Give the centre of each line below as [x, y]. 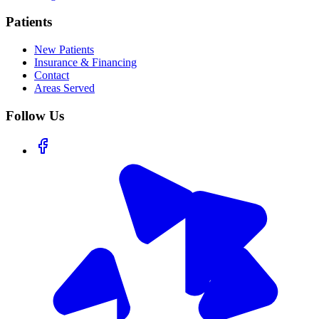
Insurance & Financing [85, 63]
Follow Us [35, 115]
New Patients [64, 50]
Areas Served [64, 88]
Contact [52, 75]
